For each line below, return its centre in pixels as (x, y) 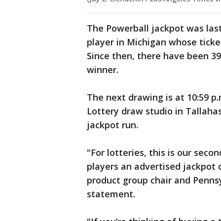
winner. (104, 70)
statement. (113, 194)
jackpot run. (112, 125)
